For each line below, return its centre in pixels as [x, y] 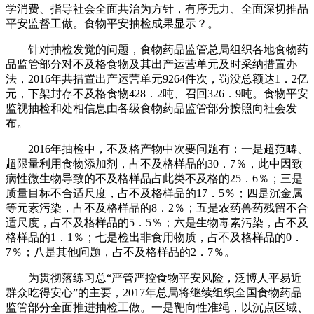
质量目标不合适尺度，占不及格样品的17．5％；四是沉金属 [154, 193]
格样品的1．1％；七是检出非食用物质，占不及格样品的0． [154, 237]
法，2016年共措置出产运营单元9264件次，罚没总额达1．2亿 [157, 78]
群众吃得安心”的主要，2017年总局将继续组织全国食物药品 [154, 292]
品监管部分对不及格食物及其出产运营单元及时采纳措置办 [151, 64]
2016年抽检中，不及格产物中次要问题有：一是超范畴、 [157, 149]
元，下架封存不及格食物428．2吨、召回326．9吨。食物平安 [157, 93]
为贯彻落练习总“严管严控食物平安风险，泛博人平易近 [154, 278]
